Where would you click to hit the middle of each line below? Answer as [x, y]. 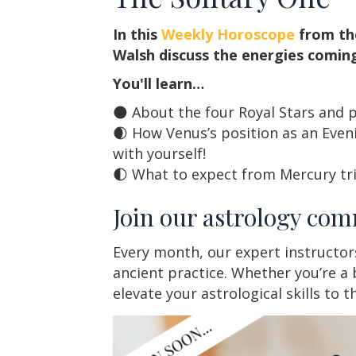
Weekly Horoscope [228, 34]
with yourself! [159, 153]
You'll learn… [159, 83]
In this [137, 34]
